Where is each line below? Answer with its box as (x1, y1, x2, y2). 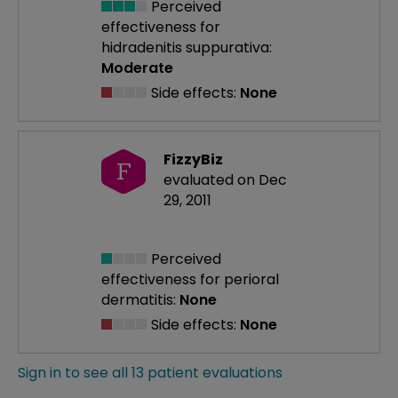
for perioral (200, 269, 279, 291)
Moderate (101, 58, 173, 79)
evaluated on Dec (163, 170, 287, 191)
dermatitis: (101, 290, 176, 311)
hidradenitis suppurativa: (101, 37, 272, 59)
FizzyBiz (163, 149, 223, 171)
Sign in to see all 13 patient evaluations (18, 362, 283, 384)
